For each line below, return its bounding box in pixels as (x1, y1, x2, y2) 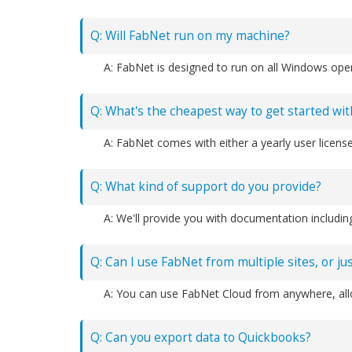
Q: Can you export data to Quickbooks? (90, 329, 311, 346)
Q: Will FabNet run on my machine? (90, 27, 290, 44)
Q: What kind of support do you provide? (90, 178, 321, 195)
